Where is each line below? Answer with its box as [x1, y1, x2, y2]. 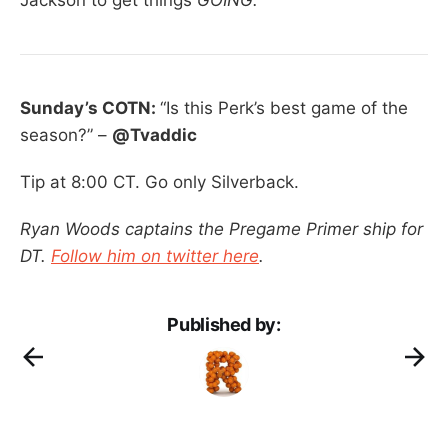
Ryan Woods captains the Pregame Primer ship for [20, 218, 423, 239]
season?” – [20, 124, 112, 145]
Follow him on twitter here [51, 245, 259, 266]
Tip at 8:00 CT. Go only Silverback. [20, 171, 299, 192]
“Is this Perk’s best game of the [160, 97, 408, 118]
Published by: [167, 313, 281, 335]
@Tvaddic [112, 124, 197, 145]
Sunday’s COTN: [20, 97, 160, 118]
